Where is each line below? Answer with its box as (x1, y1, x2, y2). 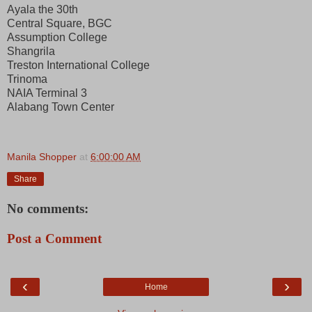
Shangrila (7, 45, 55, 57)
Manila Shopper (7, 150, 77, 162)
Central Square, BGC (7, 17, 112, 29)
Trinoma (7, 72, 47, 85)
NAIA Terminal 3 (7, 86, 87, 99)
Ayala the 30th (7, 3, 78, 15)
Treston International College (7, 58, 150, 71)
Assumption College (7, 31, 107, 43)
